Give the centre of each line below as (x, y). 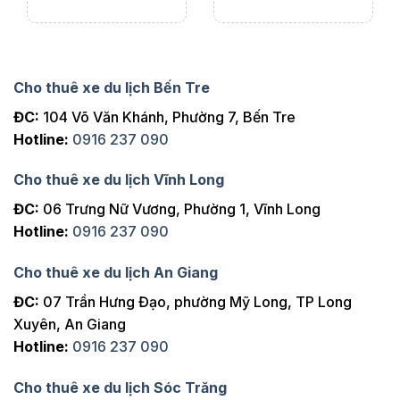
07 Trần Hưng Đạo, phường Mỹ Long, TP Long (196, 302)
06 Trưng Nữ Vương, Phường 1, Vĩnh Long (180, 209)
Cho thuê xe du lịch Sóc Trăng (120, 387)
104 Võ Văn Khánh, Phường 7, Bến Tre (167, 117)
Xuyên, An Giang (70, 325)
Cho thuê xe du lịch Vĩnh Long (119, 180)
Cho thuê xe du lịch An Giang (116, 273)
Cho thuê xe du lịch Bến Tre (112, 87)
